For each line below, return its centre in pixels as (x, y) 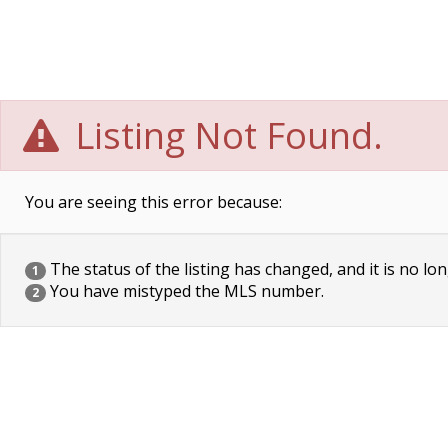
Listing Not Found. (225, 135)
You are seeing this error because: (153, 202)
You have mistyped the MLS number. (185, 291)
